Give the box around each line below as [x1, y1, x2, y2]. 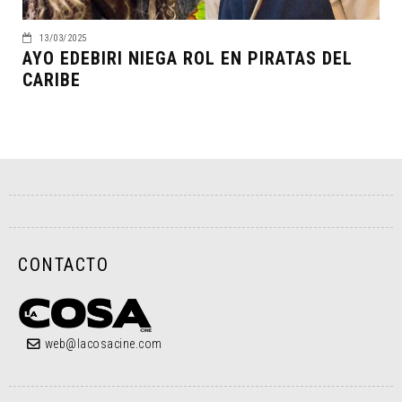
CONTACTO [18, 253, 109, 275]
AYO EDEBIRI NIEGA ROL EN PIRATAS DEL [22, 47, 353, 69]
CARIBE [22, 68, 81, 91]
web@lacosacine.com [44, 336, 162, 351]
